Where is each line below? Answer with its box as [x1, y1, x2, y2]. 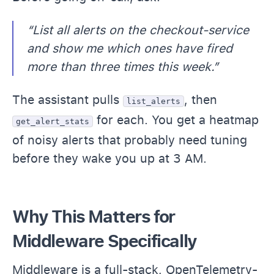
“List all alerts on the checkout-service [27, 22, 249, 37]
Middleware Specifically [12, 230, 197, 251]
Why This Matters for [12, 206, 176, 227]
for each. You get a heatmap [93, 112, 259, 127]
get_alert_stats [16, 116, 89, 126]
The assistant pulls [12, 92, 123, 107]
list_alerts [127, 96, 180, 106]
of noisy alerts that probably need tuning [12, 132, 247, 147]
